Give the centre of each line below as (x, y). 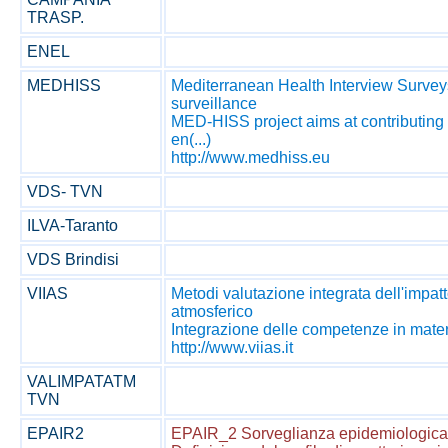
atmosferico (212, 311)
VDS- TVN (65, 191)
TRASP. (55, 17)
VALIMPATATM (81, 381)
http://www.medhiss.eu (250, 157)
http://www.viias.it (232, 347)
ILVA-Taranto (72, 225)
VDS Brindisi (73, 259)
